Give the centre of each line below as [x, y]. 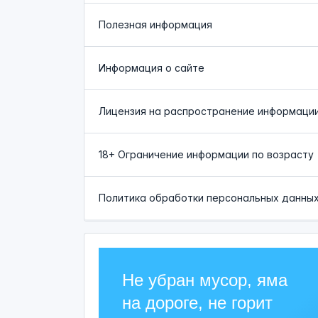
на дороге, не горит [197, 303]
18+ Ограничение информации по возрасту [206, 154]
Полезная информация [155, 24]
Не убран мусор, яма [205, 280]
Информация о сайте [152, 68]
